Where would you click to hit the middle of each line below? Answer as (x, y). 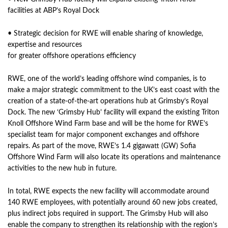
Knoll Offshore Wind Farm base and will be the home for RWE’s (108, 124)
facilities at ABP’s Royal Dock (53, 11)
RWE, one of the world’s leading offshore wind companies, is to (107, 79)
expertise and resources (45, 45)
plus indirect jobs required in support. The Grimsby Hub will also (108, 214)
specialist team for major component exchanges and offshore (103, 135)
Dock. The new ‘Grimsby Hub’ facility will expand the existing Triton (113, 112)
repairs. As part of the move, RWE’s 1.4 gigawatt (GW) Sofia (102, 146)
